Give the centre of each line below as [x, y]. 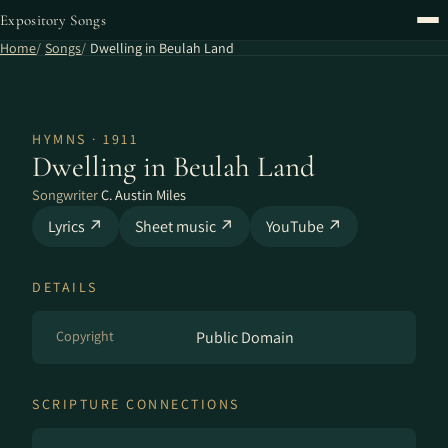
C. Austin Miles [143, 194]
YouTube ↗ [304, 226]
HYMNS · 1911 [85, 139]
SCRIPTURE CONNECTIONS [136, 404]
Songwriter [66, 194]
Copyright [85, 336]
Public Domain [245, 337]
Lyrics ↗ [75, 226]
